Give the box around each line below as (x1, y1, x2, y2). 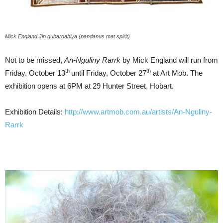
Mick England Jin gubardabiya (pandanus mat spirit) (5, 33, 130, 39)
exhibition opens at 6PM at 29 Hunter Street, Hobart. (5, 82, 174, 90)
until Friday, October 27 (71, 69, 146, 77)
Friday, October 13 (5, 69, 65, 77)
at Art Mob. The (151, 69, 203, 77)
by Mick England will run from (120, 56, 218, 64)
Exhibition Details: (5, 108, 65, 116)
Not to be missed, (5, 56, 64, 64)
